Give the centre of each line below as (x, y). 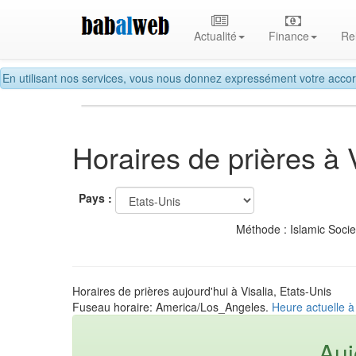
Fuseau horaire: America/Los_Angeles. (172, 306)
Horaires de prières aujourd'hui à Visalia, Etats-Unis (202, 290)
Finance (289, 36)
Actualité (216, 36)
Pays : (95, 198)
